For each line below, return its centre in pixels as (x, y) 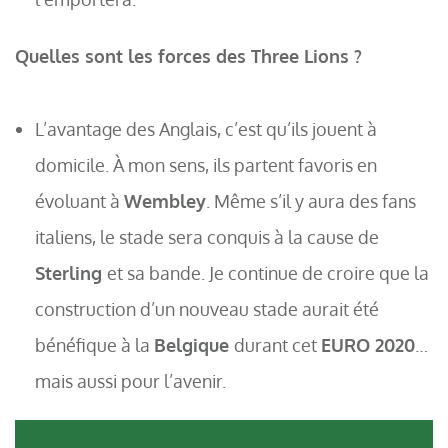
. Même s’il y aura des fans (311, 201)
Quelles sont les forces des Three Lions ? (188, 56)
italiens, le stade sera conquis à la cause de (207, 237)
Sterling (71, 273)
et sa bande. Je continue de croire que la (268, 273)
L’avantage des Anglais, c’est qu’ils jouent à (206, 129)
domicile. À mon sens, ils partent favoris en (206, 165)
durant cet (277, 345)
